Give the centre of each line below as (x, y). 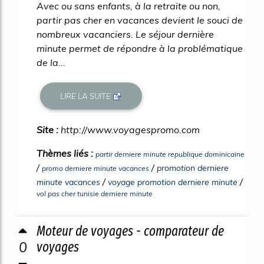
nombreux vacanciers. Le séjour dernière (125, 34)
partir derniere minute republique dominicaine (170, 154)
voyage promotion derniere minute (173, 182)
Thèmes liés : (66, 153)
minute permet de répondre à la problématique (140, 49)
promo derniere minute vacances (95, 168)
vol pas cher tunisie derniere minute (95, 194)
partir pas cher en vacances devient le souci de (140, 20)
